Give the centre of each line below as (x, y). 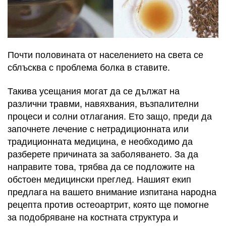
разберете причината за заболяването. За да (103, 154)
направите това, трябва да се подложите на (101, 166)
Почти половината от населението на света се (105, 54)
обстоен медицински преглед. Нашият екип (99, 179)
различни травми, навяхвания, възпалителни (103, 103)
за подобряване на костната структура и (93, 217)
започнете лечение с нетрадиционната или (98, 128)
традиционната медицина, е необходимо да (100, 141)
